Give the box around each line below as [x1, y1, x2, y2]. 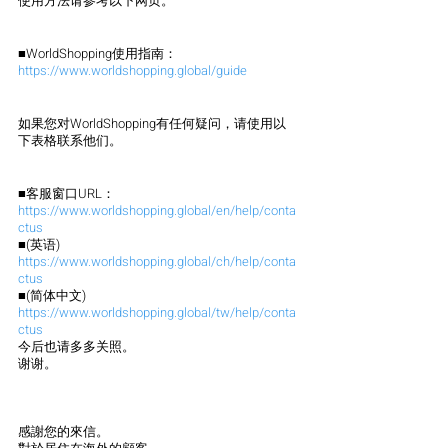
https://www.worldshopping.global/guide [18, 61, 247, 81]
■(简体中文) [18, 286, 86, 306]
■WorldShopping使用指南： [18, 44, 177, 64]
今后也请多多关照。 [18, 337, 135, 357]
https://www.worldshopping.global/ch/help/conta [18, 252, 296, 272]
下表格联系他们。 [18, 131, 122, 151]
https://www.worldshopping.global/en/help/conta [18, 201, 296, 221]
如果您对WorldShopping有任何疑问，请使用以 [18, 114, 286, 134]
